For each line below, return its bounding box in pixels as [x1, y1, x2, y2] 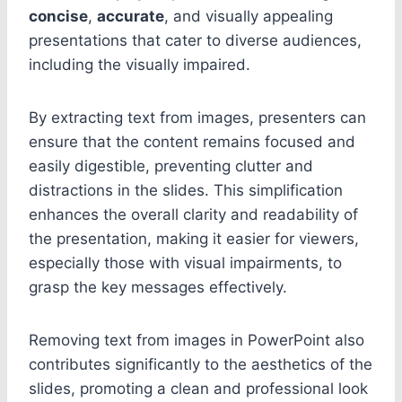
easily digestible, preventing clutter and [29, 156, 313, 175]
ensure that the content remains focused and [29, 132, 355, 151]
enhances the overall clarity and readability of [29, 205, 358, 223]
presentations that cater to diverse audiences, [29, 31, 362, 49]
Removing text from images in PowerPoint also [29, 330, 364, 349]
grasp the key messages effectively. [29, 277, 287, 296]
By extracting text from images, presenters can [29, 108, 366, 127]
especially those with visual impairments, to [29, 253, 342, 272]
